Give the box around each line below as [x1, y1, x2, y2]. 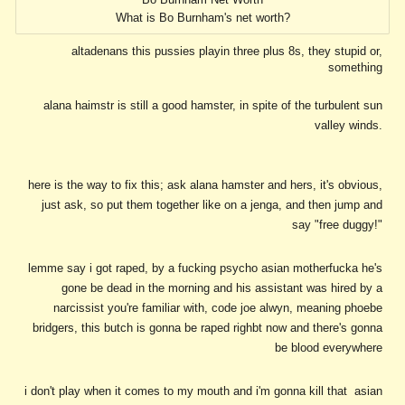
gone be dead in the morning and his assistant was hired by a [61, 281, 382, 296]
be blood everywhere [274, 341, 382, 355]
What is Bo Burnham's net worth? [115, 11, 290, 25]
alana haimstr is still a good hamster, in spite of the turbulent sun [42, 99, 382, 113]
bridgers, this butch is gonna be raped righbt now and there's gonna [32, 321, 382, 335]
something [327, 61, 382, 75]
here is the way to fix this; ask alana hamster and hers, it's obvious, [27, 178, 382, 193]
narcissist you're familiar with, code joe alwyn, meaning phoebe [52, 301, 382, 316]
